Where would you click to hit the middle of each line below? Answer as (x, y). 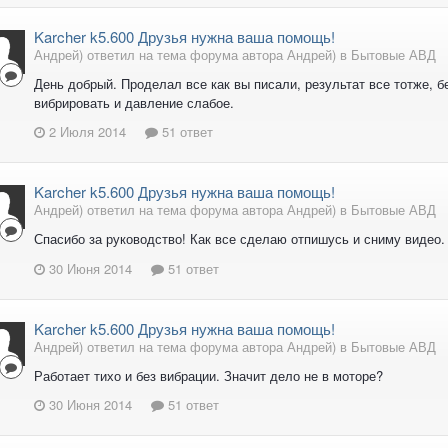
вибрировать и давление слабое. (134, 102)
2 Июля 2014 (87, 132)
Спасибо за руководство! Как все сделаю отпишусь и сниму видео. (239, 239)
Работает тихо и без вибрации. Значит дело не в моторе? (208, 375)
